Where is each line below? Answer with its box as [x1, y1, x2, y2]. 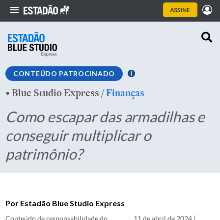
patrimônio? [5, 145, 82, 163]
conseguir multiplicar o [5, 126, 151, 144]
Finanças [106, 86, 144, 100]
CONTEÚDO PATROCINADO [13, 69, 115, 78]
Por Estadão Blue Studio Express [5, 198, 125, 208]
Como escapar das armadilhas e [5, 108, 205, 125]
